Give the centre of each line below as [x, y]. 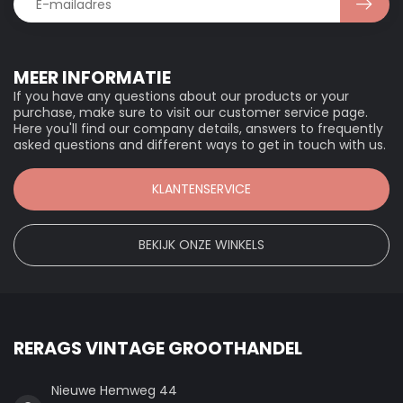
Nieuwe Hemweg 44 [114, 390]
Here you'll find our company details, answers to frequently [198, 129]
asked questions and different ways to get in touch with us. [200, 145]
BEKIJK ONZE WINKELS [201, 244]
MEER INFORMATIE [92, 78]
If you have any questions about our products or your [181, 97]
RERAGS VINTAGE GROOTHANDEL [158, 348]
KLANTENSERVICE [201, 188]
